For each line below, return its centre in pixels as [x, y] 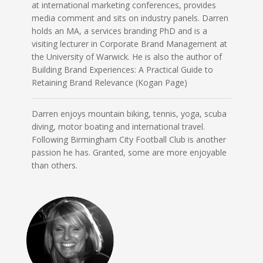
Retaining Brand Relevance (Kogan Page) [109, 82]
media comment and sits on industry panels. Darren [130, 18]
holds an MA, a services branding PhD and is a [119, 31]
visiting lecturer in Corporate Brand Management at [129, 43]
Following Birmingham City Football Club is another [129, 139]
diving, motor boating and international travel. [118, 126]
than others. [54, 165]
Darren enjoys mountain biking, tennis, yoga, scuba [129, 113]
